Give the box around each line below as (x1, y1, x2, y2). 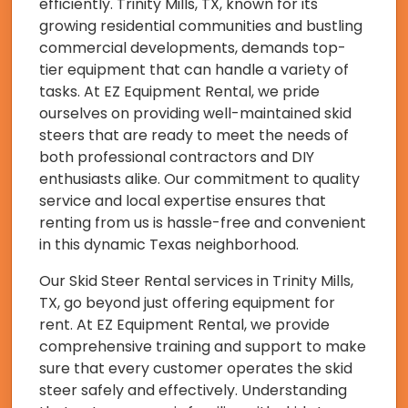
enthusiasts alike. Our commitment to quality (39, 168, 360, 189)
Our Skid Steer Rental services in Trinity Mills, (39, 270, 353, 291)
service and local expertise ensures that (39, 189, 326, 211)
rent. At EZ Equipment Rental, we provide (39, 313, 330, 335)
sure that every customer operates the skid (39, 357, 352, 379)
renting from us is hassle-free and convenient (39, 211, 366, 233)
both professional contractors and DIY (39, 146, 314, 168)
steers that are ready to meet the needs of (39, 124, 349, 146)
